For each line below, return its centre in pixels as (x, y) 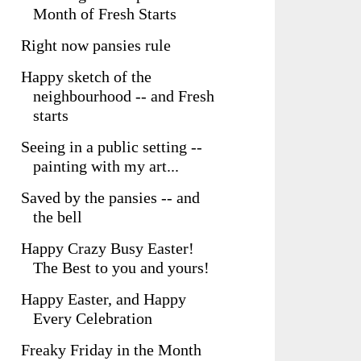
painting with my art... (106, 166)
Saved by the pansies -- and (110, 197)
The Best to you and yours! (121, 268)
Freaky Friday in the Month (111, 350)
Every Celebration (93, 318)
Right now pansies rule (96, 45)
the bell (58, 217)
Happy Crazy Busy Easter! (108, 248)
